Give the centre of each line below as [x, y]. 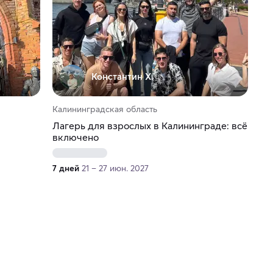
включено [75, 137]
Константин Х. [122, 77]
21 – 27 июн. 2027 [115, 168]
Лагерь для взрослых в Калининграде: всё [150, 126]
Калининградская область [105, 109]
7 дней [66, 168]
